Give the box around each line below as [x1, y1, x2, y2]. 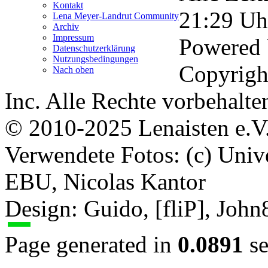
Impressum [53, 32, 94, 43]
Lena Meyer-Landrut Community [53, 11, 179, 22]
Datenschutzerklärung [53, 43, 135, 54]
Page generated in [5, 232, 178, 258]
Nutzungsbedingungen [53, 54, 138, 65]
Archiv [53, 22, 79, 32]
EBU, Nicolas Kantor [5, 169, 206, 195]
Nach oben [53, 65, 94, 75]
